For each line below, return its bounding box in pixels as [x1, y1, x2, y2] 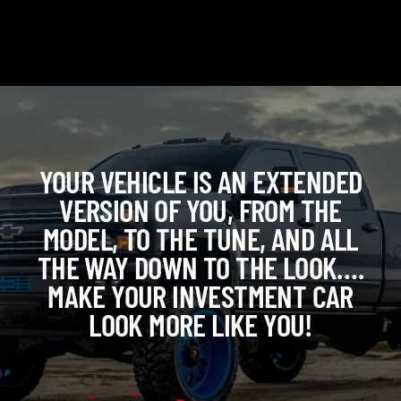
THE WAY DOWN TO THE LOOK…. [37, 247, 364, 286]
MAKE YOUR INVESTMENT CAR [47, 276, 354, 314]
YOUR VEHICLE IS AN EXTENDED [38, 161, 363, 200]
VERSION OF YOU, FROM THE [59, 190, 342, 228]
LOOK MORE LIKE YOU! [89, 304, 312, 343]
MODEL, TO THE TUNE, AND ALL [43, 218, 358, 257]
